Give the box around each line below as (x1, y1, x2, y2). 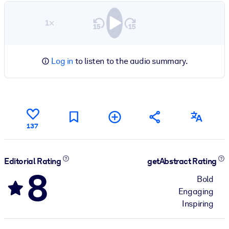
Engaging (178, 186, 214, 196)
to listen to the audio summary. (73, 56, 188, 66)
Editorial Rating (4, 156, 63, 167)
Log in (51, 56, 73, 66)
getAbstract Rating (147, 156, 218, 167)
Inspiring (182, 198, 214, 209)
